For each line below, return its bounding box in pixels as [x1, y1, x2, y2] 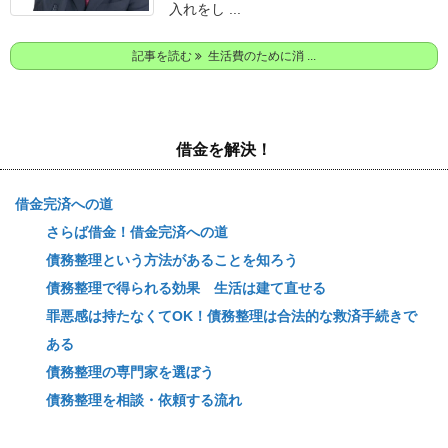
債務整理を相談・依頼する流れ [46, 392, 242, 408]
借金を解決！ [176, 141, 272, 158]
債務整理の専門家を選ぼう [46, 364, 214, 380]
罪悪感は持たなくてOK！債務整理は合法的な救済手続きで [46, 308, 417, 324]
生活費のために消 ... [202, 49, 316, 63]
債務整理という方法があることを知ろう [46, 252, 298, 268]
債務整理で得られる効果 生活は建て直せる [46, 280, 326, 296]
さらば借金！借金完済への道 [46, 224, 228, 240]
